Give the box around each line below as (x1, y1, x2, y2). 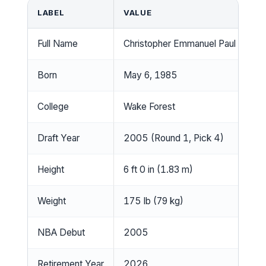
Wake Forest (123, 100, 175, 112)
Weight (37, 195, 66, 207)
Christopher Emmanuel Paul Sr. (123, 37, 249, 49)
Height (37, 163, 64, 175)
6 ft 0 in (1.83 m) (123, 163, 193, 175)
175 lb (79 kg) (123, 195, 183, 207)
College (37, 100, 69, 112)
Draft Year (37, 132, 80, 144)
